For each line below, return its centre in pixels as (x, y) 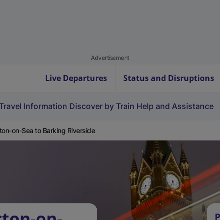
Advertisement (110, 58)
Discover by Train (102, 106)
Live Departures (76, 78)
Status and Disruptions (169, 78)
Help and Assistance (175, 106)
